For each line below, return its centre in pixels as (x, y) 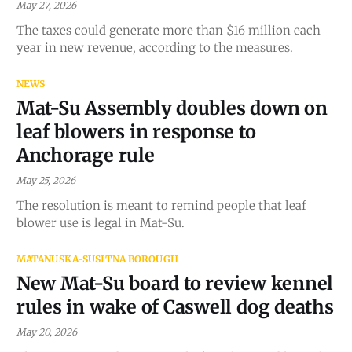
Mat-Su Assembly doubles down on (172, 108)
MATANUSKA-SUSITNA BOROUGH (97, 258)
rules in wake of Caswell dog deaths (175, 306)
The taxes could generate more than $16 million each (168, 30)
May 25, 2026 (46, 180)
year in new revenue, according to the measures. (154, 47)
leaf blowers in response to (136, 131)
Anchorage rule (85, 155)
